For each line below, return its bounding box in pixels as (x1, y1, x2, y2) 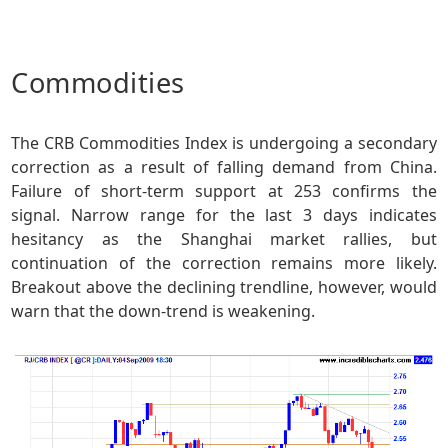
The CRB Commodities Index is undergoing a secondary (11, 131, 437, 154)
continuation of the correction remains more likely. (11, 251, 437, 274)
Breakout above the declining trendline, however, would (11, 275, 437, 298)
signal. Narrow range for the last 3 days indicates (11, 203, 437, 226)
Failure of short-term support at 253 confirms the (11, 179, 437, 202)
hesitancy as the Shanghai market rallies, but (11, 227, 437, 250)
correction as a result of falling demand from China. (11, 155, 437, 178)
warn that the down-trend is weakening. (11, 299, 316, 322)
